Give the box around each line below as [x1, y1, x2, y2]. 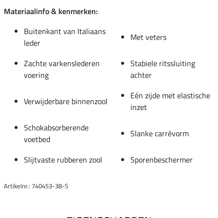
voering [24, 69, 49, 81]
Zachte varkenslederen [24, 57, 100, 69]
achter [130, 69, 152, 81]
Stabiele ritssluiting [130, 57, 195, 69]
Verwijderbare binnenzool [24, 95, 108, 107]
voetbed [24, 133, 50, 145]
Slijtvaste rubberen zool [24, 153, 102, 165]
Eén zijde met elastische [130, 89, 210, 101]
